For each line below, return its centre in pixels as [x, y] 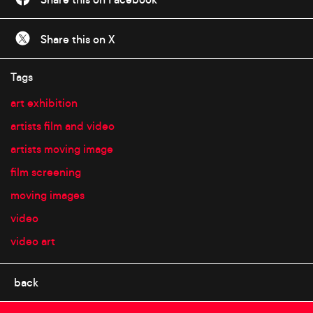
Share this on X [77, 39]
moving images [48, 195]
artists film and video [63, 126]
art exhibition [44, 103]
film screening [46, 172]
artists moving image [62, 149]
